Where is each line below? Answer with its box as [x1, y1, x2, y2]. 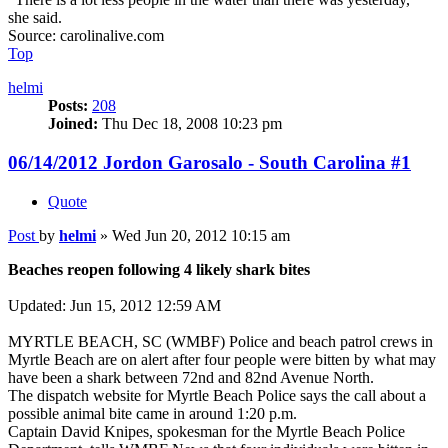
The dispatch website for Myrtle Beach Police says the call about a [8, 386, 426, 404]
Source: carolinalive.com [8, 27, 164, 45]
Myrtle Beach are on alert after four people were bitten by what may [8, 350, 436, 368]
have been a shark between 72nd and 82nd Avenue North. [8, 368, 374, 386]
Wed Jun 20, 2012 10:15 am [112, 226, 290, 244]
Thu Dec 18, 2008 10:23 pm [98, 115, 282, 133]
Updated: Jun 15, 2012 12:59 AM [8, 296, 221, 314]
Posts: [48, 97, 88, 115]
